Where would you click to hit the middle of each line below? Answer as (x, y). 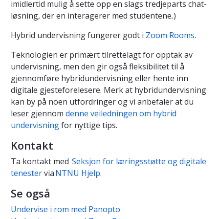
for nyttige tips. (88, 125)
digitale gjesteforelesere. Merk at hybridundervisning (109, 90)
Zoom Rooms (169, 35)
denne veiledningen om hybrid (121, 114)
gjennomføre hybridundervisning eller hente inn (99, 78)
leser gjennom (38, 114)
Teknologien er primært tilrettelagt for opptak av (102, 55)
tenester (26, 173)
